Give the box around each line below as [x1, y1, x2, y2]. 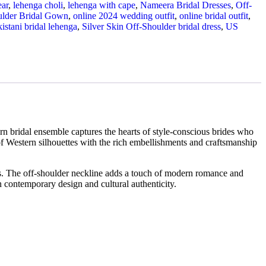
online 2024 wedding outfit [72, 11, 175, 21]
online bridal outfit [179, 11, 248, 21]
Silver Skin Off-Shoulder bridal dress [81, 21, 221, 32]
